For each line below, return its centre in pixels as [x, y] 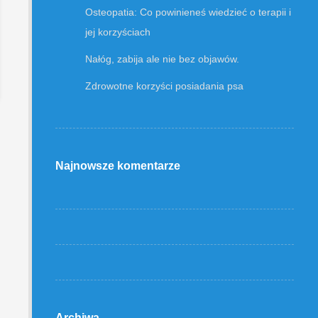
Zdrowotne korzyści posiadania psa [165, 86]
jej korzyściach [118, 32]
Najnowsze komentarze [118, 166]
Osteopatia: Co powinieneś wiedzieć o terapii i [188, 12]
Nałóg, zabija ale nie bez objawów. [163, 59]
